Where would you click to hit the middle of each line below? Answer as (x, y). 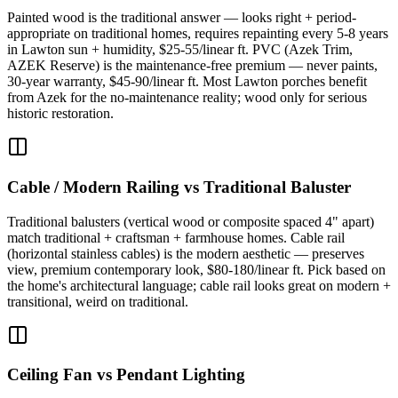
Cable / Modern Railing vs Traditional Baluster (179, 187)
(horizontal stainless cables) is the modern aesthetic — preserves (186, 253)
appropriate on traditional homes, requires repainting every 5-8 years (198, 34)
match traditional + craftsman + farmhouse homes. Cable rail (176, 237)
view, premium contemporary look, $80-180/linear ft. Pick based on (196, 269)
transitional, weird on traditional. (98, 301)
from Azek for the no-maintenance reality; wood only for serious (187, 98)
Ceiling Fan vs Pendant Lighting (126, 375)
